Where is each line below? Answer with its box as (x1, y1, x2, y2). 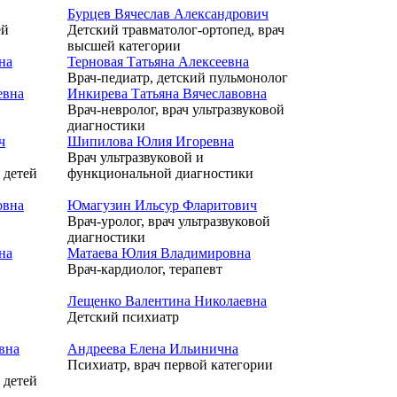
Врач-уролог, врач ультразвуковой (67, 214, 270, 229)
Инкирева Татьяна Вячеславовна (67, 86, 267, 101)
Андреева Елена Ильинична (67, 341, 238, 356)
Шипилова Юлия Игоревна (67, 134, 234, 149)
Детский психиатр (67, 309, 179, 324)
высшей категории (67, 38, 181, 53)
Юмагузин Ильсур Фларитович (67, 198, 257, 213)
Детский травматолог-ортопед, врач (67, 22, 284, 37)
